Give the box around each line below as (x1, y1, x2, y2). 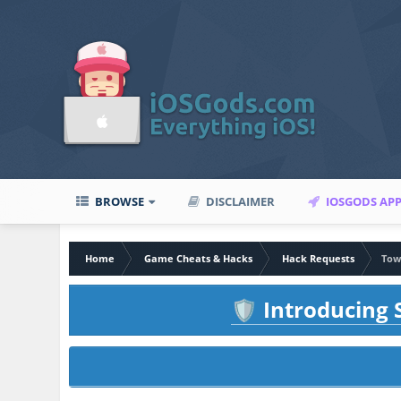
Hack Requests (282, 252, 355, 265)
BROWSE (92, 193, 145, 209)
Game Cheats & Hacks (144, 252, 253, 265)
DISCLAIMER (203, 193, 276, 209)
